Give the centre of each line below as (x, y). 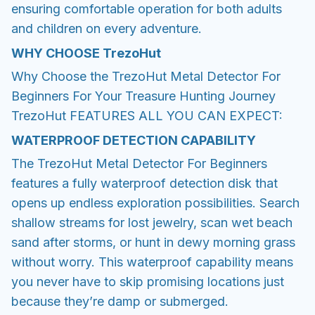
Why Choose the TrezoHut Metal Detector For (146, 77)
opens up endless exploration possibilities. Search (155, 202)
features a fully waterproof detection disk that (144, 183)
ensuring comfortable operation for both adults (147, 9)
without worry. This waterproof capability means (152, 262)
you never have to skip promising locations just (148, 281)
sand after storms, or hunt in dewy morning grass (153, 242)
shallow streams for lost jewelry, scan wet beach (152, 222)
